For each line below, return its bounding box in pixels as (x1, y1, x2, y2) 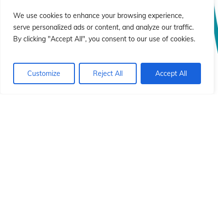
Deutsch (122, 202, 152, 212)
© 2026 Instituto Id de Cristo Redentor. (48, 150, 170, 160)
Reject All (93, 69, 123, 78)
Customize (27, 69, 61, 78)
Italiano (25, 202, 53, 212)
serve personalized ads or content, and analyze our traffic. (13, 23, 194, 32)
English (74, 202, 100, 212)
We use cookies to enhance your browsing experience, (13, 11, 183, 20)
